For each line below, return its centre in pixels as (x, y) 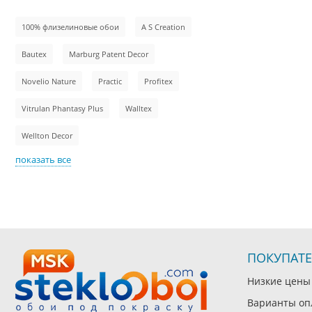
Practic (110, 81)
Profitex (158, 81)
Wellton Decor (47, 135)
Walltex (139, 108)
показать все (43, 159)
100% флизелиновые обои (70, 26)
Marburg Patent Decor (109, 54)
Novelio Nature (49, 81)
